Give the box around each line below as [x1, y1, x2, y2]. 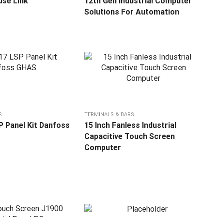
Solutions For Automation [84, 7, 180, 17]
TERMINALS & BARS [84, 111, 135, 118]
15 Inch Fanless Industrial [84, 121, 177, 130]
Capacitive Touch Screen [84, 132, 175, 141]
